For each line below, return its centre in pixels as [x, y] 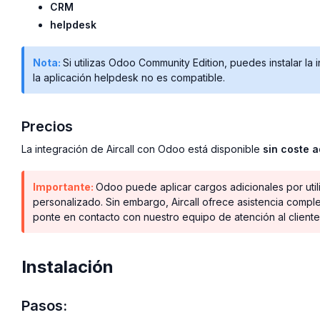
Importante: [64, 187]
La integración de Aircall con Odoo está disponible [142, 149]
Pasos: [46, 306]
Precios [47, 127]
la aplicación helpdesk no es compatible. [129, 78]
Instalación [67, 267]
